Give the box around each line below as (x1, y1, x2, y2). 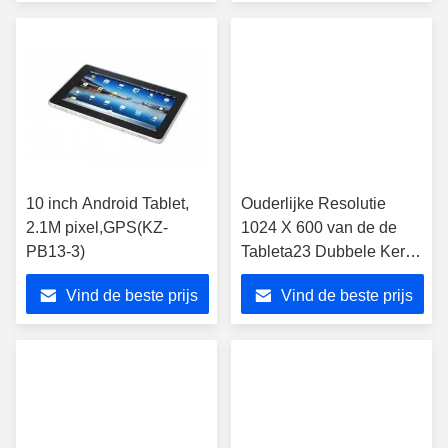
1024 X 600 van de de (241, 219, 397, 236)
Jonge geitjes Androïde (241, 291, 405, 308)
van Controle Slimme (241, 267, 390, 284)
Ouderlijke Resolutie (241, 195, 386, 212)
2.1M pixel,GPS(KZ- (26, 219, 168, 236)
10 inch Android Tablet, (26, 195, 189, 212)
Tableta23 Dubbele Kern (241, 243, 414, 260)
